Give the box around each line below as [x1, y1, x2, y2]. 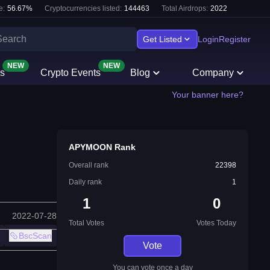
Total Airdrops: [162, 4, 208, 13]
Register [219, 34, 251, 44]
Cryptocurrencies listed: [45, 4, 122, 13]
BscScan [19, 231, 52, 241]
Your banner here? [172, 90, 243, 99]
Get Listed [143, 34, 182, 44]
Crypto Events [40, 67, 101, 78]
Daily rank [69, 178, 102, 186]
